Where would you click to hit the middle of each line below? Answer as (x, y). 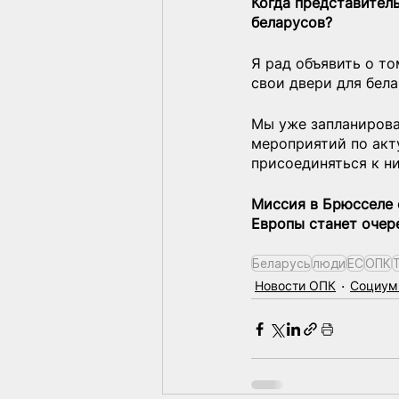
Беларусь (281, 264)
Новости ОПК (295, 286)
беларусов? (292, 23)
